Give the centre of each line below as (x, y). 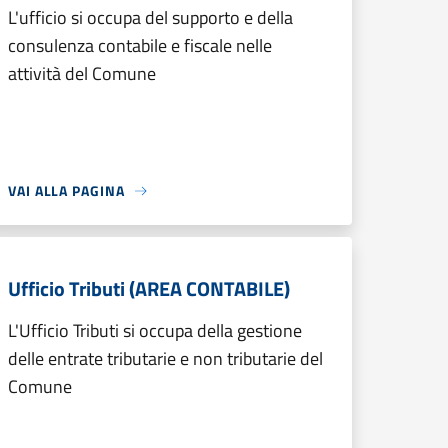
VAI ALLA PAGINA (66, 190)
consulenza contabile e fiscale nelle (140, 45)
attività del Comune (82, 73)
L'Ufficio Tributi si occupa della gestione (155, 330)
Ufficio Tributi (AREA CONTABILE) (149, 288)
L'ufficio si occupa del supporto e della (150, 17)
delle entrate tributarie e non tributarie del (165, 358)
